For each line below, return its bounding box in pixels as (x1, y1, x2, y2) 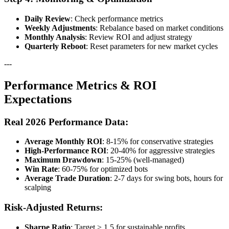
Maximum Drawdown (25, 155, 102, 165)
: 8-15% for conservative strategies (102, 137, 213, 146)
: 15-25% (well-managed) (102, 155, 184, 165)
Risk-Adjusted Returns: (4, 202, 103, 213)
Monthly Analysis (25, 32, 85, 41)
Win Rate (25, 165, 58, 174)
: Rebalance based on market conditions (96, 23, 223, 32)
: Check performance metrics (71, 14, 163, 23)
